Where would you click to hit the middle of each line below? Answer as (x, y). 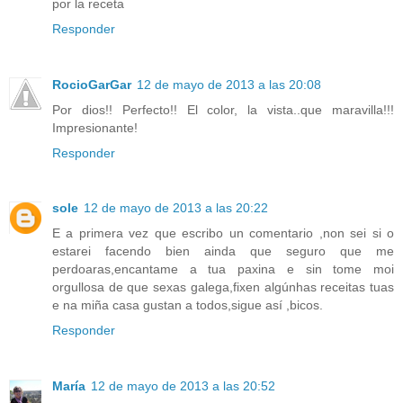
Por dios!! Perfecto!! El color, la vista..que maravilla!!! (223, 109)
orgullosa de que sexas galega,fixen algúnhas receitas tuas (223, 287)
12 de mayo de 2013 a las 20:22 (176, 208)
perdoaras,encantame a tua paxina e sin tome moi (223, 269)
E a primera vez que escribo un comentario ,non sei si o (223, 233)
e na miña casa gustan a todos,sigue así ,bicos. (188, 305)
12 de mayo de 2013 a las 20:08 (229, 84)
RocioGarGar (92, 84)
